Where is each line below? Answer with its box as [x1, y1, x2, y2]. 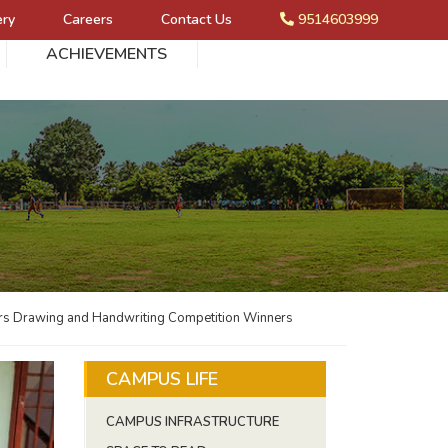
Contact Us [160, 10, 232, 29]
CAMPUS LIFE [105, 367, 218, 391]
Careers [62, 10, 113, 29]
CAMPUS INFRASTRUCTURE [105, 413, 279, 431]
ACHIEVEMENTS [45, 42, 167, 65]
